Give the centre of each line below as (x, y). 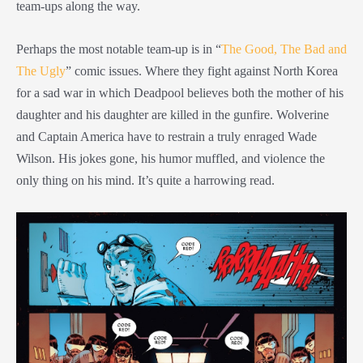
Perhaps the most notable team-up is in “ (119, 49)
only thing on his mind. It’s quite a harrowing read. (147, 180)
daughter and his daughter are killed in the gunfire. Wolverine (173, 114)
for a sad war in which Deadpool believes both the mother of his (180, 92)
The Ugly (41, 70)
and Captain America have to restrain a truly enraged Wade (167, 136)
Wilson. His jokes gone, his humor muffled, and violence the (171, 158)
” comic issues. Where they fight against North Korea (202, 70)
